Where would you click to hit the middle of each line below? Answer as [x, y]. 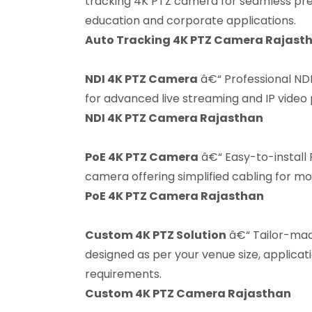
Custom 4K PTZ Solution [156, 235]
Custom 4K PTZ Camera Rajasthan [188, 293]
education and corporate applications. [190, 20]
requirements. [123, 274]
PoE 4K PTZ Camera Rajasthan [174, 196]
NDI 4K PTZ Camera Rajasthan [174, 118]
